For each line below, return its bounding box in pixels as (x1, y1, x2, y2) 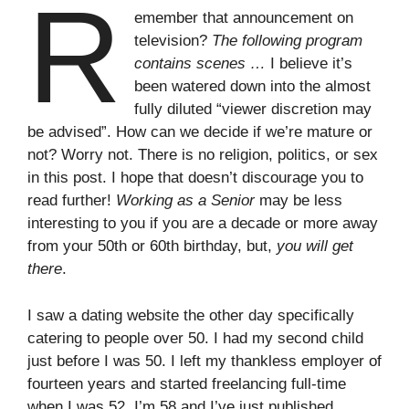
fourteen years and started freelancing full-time (27, 374, 346, 393)
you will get (277, 237, 353, 255)
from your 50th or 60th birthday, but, (27, 237, 277, 255)
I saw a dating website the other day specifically (27, 306, 354, 324)
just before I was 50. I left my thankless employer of (27, 351, 382, 370)
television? (134, 32, 213, 49)
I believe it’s (266, 55, 353, 72)
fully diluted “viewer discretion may (134, 100, 372, 118)
